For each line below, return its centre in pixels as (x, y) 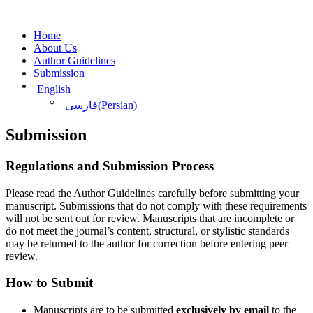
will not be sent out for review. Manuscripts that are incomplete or (150, 218)
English (53, 89)
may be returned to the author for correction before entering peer (147, 243)
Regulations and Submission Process (110, 166)
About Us (55, 48)
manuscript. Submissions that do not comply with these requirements (156, 205)
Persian (117, 105)
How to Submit (49, 283)
